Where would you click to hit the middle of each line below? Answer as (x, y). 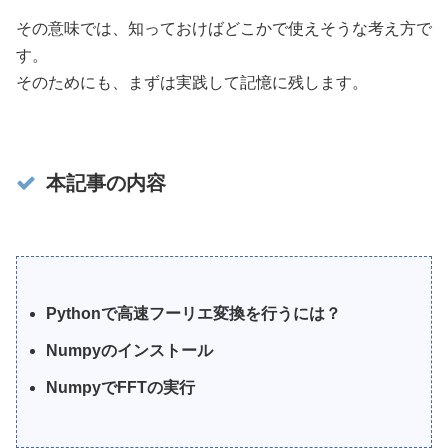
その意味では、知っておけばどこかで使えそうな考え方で (224, 28)
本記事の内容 (106, 182)
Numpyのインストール (130, 350)
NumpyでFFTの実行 (121, 387)
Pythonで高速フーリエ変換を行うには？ (194, 313)
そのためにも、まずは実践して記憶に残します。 (192, 82)
